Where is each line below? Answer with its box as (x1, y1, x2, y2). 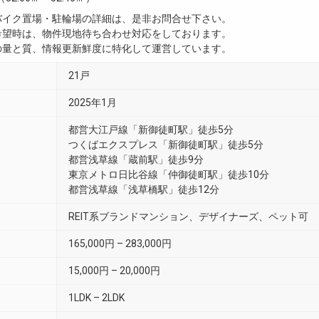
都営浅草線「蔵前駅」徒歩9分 (68, 154, 204, 165)
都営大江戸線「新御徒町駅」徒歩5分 (68, 124, 234, 135)
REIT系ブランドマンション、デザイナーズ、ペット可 (68, 211, 308, 222)
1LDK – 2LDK (68, 292, 125, 303)
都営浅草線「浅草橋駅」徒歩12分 (68, 184, 219, 195)
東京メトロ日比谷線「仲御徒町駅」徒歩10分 (68, 169, 269, 180)
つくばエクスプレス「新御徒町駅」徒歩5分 (68, 139, 263, 150)
